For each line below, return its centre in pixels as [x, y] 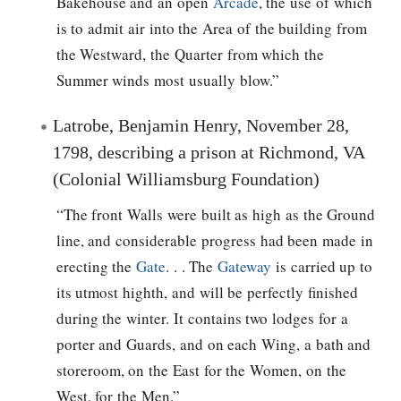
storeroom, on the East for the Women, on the [201, 371]
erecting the [96, 267]
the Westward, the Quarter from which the [190, 54]
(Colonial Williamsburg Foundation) [186, 179]
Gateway [245, 267]
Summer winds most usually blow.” [167, 80]
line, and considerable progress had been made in [214, 241]
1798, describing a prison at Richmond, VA [209, 153]
